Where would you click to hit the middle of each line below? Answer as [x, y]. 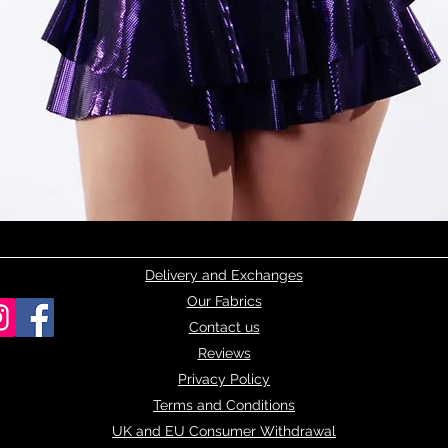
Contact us [224, 327]
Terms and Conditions [224, 405]
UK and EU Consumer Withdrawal [224, 431]
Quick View [224, 246]
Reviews [224, 353]
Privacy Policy [224, 379]
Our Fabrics [224, 301]
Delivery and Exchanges [224, 275]
